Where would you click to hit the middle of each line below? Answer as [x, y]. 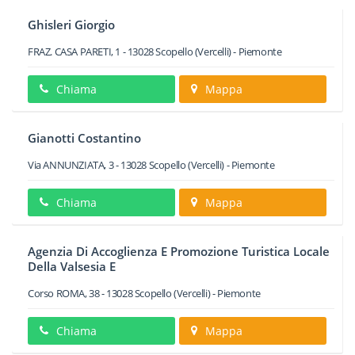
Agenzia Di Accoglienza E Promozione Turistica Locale [179, 251]
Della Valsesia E [72, 266]
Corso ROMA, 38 [64, 293]
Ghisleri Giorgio [71, 25]
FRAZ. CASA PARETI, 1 [74, 52]
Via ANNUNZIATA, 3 [71, 165]
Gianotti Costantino [84, 138]
